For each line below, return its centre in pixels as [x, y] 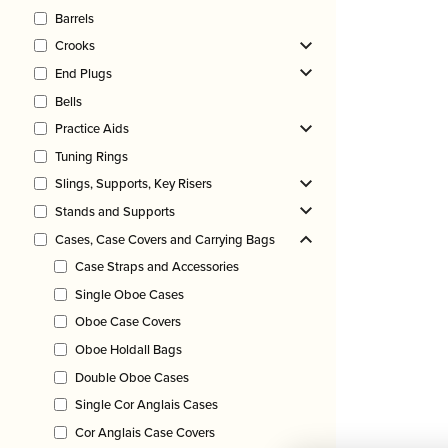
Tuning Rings [91, 156]
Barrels [74, 18]
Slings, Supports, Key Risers [133, 184]
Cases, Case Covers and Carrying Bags [165, 239]
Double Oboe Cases [132, 377]
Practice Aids [92, 129]
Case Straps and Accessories [157, 267]
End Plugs [83, 73]
